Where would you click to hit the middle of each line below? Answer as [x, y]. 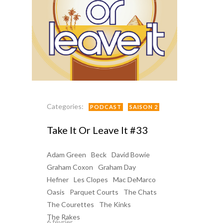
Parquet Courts [94, 192]
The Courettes [70, 204]
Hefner [58, 179]
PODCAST [106, 107]
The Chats [140, 192]
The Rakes [63, 217]
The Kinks [115, 204]
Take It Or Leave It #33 [97, 130]
